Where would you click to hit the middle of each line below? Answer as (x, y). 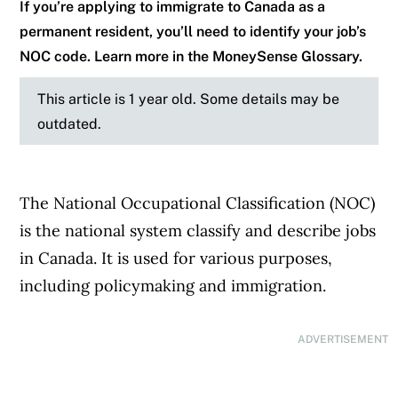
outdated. (70, 124)
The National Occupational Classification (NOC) (198, 203)
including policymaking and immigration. (175, 286)
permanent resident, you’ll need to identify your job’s (193, 32)
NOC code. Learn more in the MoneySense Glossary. (191, 56)
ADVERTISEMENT (343, 340)
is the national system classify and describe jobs (198, 231)
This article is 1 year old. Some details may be (189, 99)
